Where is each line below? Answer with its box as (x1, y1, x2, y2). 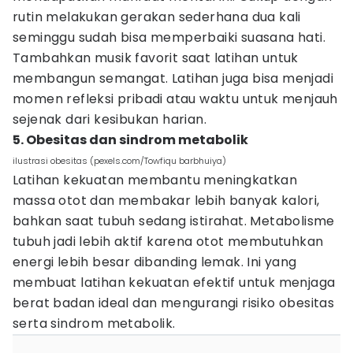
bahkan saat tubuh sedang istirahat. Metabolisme (13, 212, 335, 230)
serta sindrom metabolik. (13, 314, 176, 333)
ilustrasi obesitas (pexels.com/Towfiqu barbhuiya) (13, 154, 226, 167)
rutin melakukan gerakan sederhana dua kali (13, 8, 301, 26)
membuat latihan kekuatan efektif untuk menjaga (13, 273, 336, 292)
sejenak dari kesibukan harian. (13, 110, 206, 128)
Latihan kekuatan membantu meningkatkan (13, 171, 298, 189)
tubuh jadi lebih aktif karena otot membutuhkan (13, 232, 324, 251)
